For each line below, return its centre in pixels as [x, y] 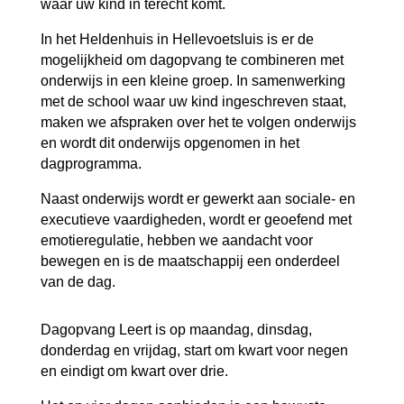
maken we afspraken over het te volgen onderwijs [198, 122]
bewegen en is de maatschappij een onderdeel [190, 261]
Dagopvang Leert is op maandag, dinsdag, [176, 329]
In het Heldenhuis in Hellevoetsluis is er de [177, 39]
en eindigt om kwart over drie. [134, 371]
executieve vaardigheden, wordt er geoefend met [196, 219]
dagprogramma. [91, 163]
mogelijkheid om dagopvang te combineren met [192, 60]
